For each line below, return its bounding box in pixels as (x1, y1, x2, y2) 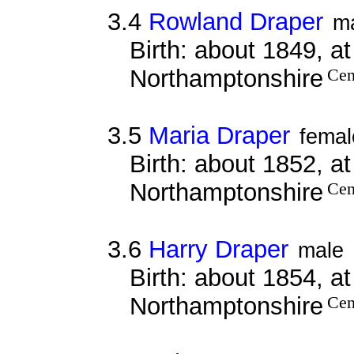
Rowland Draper (148, 7, 323, 36)
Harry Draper (148, 235, 288, 263)
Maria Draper (148, 121, 290, 149)
